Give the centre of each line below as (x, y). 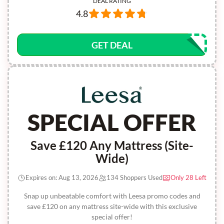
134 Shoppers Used (134, 177)
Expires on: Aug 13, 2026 (62, 177)
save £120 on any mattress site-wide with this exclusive (112, 206)
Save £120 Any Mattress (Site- (112, 145)
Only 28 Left (188, 177)
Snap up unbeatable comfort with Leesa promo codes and (112, 196)
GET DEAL (112, 45)
